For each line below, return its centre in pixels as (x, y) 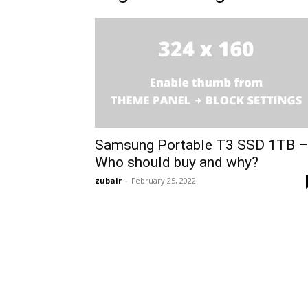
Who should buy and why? (177, 162)
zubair (108, 180)
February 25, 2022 (164, 180)
